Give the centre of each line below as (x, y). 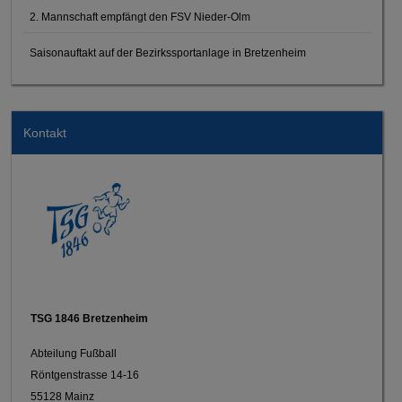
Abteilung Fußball (73, 353)
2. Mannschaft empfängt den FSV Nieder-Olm (140, 17)
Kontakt (44, 132)
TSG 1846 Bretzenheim (89, 318)
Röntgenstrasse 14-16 (84, 375)
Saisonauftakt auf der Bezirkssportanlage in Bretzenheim (168, 53)
